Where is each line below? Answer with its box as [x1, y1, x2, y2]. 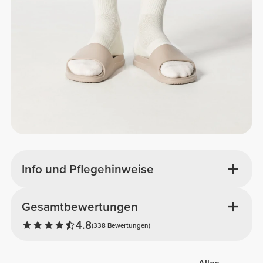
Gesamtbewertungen [21, 200, 138, 215]
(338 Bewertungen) [91, 221, 150, 230]
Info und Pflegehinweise [21, 161, 154, 177]
